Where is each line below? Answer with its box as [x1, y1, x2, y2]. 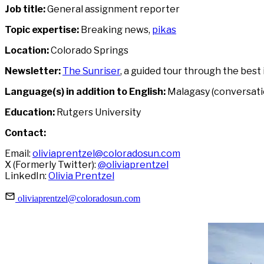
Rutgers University [55, 107, 141, 118]
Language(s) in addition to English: [5, 86, 166, 98]
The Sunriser [62, 65, 120, 77]
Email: [5, 148, 32, 160]
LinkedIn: [5, 170, 48, 182]
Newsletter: [5, 65, 61, 77]
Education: [5, 107, 55, 118]
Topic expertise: [5, 24, 79, 36]
